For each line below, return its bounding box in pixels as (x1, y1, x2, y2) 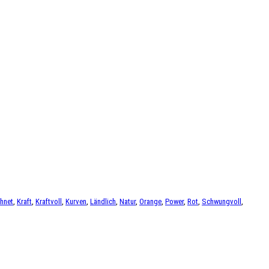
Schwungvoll (202, 197, 241, 207)
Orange (139, 197, 162, 207)
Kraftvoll (35, 197, 62, 207)
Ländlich (90, 197, 116, 207)
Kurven (65, 197, 86, 207)
